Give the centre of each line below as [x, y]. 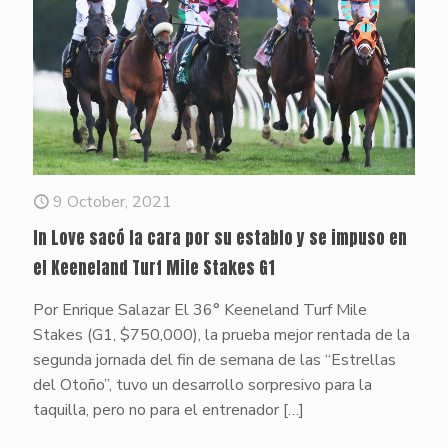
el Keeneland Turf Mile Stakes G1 [154, 268]
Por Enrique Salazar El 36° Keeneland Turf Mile [200, 310]
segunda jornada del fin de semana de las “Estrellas [214, 360]
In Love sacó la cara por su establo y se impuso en [220, 238]
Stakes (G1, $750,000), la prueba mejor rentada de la [221, 335]
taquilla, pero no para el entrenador [156, 410]
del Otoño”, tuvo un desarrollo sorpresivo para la [202, 385]
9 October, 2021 [112, 202]
